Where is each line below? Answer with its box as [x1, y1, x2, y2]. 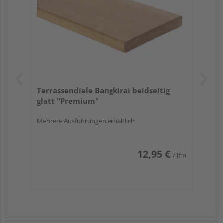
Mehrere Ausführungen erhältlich [37, 116, 135, 126]
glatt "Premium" [37, 96, 99, 106]
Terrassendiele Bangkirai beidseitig [37, 85, 170, 96]
